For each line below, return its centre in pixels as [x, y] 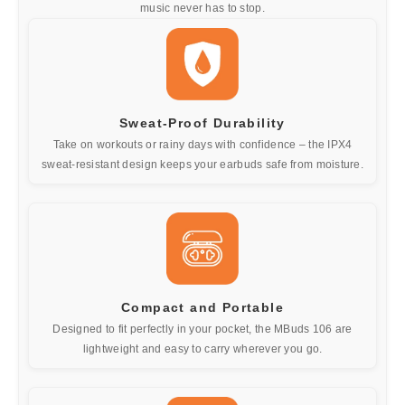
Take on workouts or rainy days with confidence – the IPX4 [202, 144]
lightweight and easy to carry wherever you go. [202, 348]
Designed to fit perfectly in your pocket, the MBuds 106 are [202, 329]
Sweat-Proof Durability [202, 122]
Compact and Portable [202, 307]
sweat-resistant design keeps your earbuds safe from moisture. [202, 164]
